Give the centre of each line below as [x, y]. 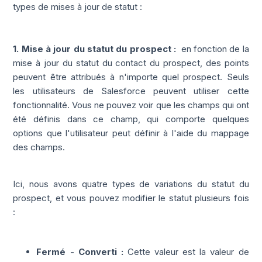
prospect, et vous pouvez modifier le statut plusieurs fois [131, 198]
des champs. [39, 147]
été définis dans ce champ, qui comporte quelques [131, 119]
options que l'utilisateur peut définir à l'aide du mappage [131, 133]
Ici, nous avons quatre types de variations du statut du [131, 184]
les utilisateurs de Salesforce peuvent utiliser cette [131, 91]
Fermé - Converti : [82, 252]
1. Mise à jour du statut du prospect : [94, 49]
